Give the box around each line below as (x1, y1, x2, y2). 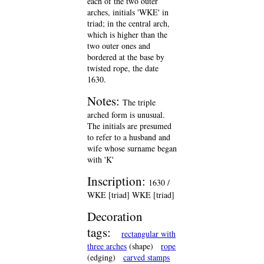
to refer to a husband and (87, 131, 170, 143)
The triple (123, 96, 156, 108)
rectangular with (121, 227, 176, 239)
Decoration (87, 207, 143, 225)
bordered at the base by (87, 51, 164, 62)
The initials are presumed (87, 120, 171, 131)
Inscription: (87, 172, 148, 189)
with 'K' (87, 153, 114, 165)
